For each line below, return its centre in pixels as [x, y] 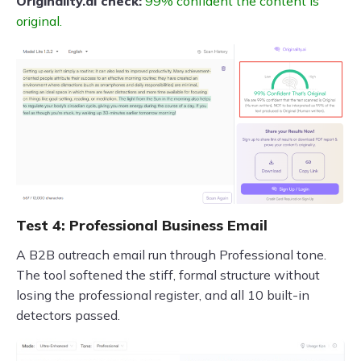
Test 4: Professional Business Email [142, 226]
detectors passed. [68, 315]
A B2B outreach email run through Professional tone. [171, 255]
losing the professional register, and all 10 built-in [163, 295]
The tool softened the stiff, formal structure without [168, 275]
